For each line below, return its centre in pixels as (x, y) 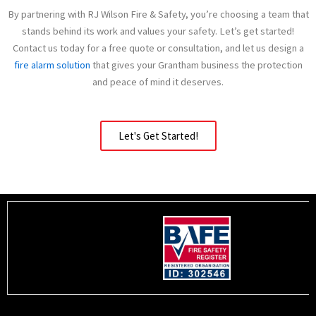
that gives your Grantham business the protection (196, 65)
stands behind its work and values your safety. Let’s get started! (158, 31)
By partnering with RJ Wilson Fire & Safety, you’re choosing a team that (158, 14)
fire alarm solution (52, 65)
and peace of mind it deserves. (158, 82)
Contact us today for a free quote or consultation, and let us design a (158, 48)
